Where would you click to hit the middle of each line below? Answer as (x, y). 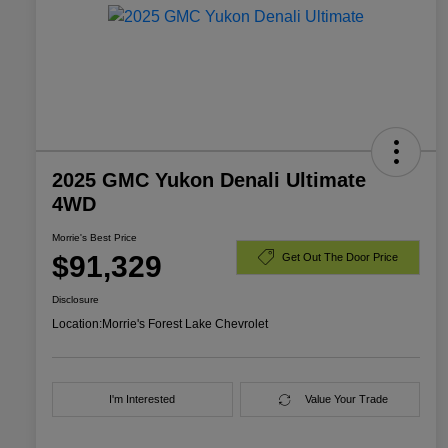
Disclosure (75, 300)
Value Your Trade (346, 399)
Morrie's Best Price (94, 238)
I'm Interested (142, 399)
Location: (77, 324)
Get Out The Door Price (340, 256)
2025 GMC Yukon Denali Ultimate (209, 180)
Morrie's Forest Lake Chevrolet (185, 324)
